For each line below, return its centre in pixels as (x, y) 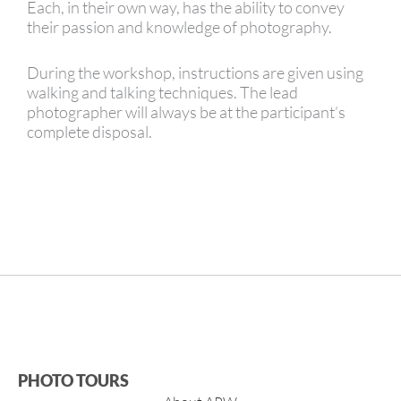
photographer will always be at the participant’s (186, 112)
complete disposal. (91, 132)
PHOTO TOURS (73, 380)
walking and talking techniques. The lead (162, 93)
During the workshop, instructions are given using (195, 73)
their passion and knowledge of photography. (179, 27)
